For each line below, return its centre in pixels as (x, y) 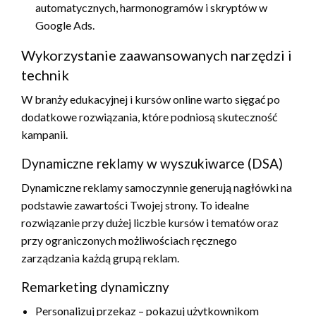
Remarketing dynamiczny (95, 286)
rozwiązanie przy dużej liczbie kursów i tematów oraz (150, 222)
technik (45, 74)
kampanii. (44, 134)
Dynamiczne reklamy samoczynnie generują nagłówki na (157, 187)
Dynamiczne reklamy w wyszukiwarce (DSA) (152, 163)
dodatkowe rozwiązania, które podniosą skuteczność (149, 116)
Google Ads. (65, 25)
